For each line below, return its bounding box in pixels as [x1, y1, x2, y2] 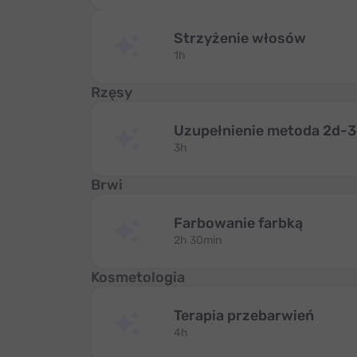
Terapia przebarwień [174, 307, 314, 324]
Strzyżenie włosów [174, 29, 306, 47]
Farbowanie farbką [174, 214, 303, 232]
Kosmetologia [91, 269, 185, 286]
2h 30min [174, 233, 222, 247]
